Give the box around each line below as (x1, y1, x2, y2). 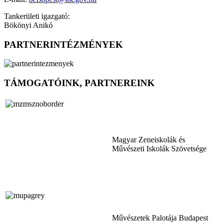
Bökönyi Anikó (4, 20, 53, 29)
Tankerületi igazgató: (4, 11, 70, 20)
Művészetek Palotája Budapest (112, 213, 208, 222)
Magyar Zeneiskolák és (112, 135, 185, 144)
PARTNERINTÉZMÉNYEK (4, 39, 123, 50)
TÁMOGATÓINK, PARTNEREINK (4, 78, 155, 89)
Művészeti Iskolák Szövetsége (112, 144, 207, 153)
